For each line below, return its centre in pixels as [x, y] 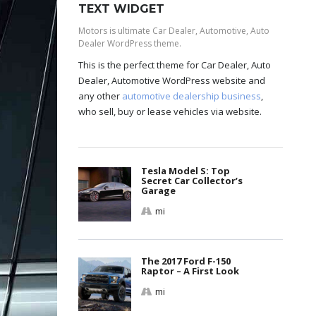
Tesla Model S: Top [186, 171]
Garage [158, 191]
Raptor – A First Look [190, 271]
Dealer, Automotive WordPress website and [172, 81]
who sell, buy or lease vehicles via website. [170, 112]
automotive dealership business [192, 96]
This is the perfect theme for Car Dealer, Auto [175, 65]
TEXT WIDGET [121, 9]
